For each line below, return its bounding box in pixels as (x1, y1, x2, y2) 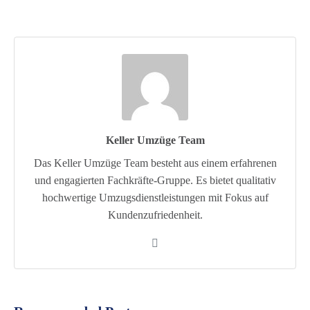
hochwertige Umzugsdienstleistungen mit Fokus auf (42, 191, 268, 203)
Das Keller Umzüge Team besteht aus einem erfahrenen (33, 156, 277, 169)
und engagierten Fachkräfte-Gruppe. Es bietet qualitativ (34, 174, 276, 186)
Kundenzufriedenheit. (107, 208, 203, 221)
